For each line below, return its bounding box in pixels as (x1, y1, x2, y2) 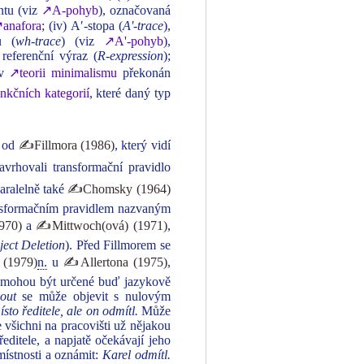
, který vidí (115, 138, 171, 152)
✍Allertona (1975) (63, 255, 167, 269)
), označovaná (97, 3, 171, 17)
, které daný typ (89, 86, 171, 100)
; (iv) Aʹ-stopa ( (41, 19, 123, 32)
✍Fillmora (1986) (18, 138, 115, 152)
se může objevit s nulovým (15, 289, 171, 303)
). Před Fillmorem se (65, 238, 171, 252)
